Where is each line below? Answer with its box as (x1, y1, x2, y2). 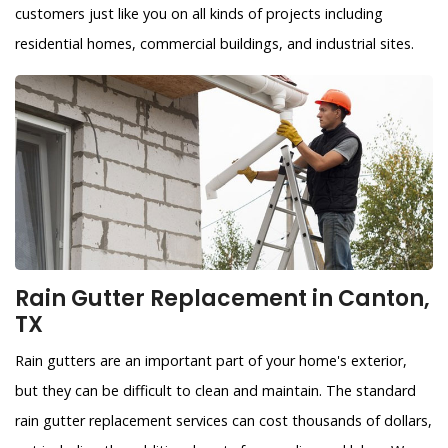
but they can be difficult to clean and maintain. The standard (15, 381, 416, 401)
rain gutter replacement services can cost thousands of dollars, (15, 411, 432, 431)
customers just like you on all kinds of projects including (15, 4, 383, 24)
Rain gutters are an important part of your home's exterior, (15, 351, 407, 371)
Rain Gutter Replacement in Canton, (15, 283, 430, 315)
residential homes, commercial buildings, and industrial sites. (15, 34, 414, 54)
